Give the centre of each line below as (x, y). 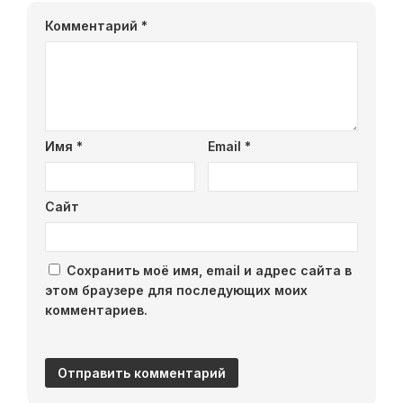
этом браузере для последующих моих (176, 290)
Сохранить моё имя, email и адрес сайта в (209, 270)
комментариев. (96, 309)
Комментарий (93, 25)
